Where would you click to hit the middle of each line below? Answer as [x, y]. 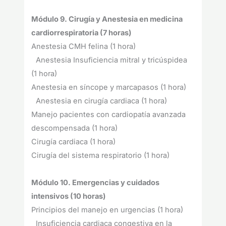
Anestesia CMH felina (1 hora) [84, 47]
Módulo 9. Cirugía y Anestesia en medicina [107, 19]
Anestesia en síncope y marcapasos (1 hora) [109, 88]
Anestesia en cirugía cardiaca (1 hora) [102, 101]
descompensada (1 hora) [75, 128]
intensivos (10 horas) [69, 196]
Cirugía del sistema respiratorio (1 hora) [101, 156]
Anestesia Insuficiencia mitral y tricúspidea [109, 60]
